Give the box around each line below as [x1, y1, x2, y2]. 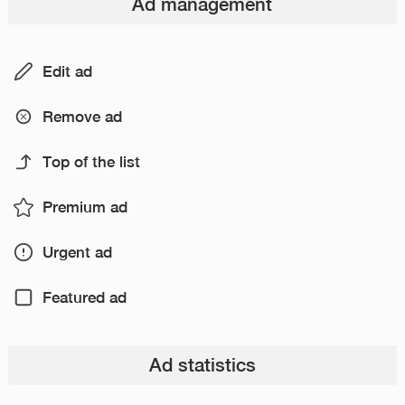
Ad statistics [148, 353, 256, 376]
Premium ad [42, 198, 127, 217]
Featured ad [42, 288, 127, 307]
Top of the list [42, 153, 140, 172]
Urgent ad [42, 243, 112, 262]
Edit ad [42, 62, 92, 81]
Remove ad [42, 108, 122, 127]
